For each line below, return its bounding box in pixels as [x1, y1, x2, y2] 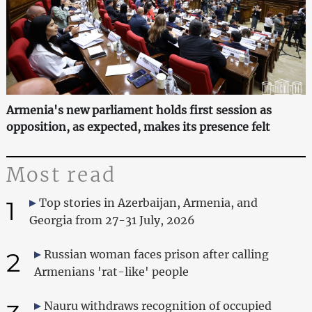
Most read [6, 162, 116, 187]
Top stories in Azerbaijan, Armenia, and [38, 195, 258, 210]
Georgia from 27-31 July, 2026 [29, 212, 195, 227]
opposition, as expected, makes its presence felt [6, 119, 270, 134]
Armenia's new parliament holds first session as [6, 102, 272, 117]
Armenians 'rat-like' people [33, 264, 189, 279]
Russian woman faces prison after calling [43, 247, 269, 261]
